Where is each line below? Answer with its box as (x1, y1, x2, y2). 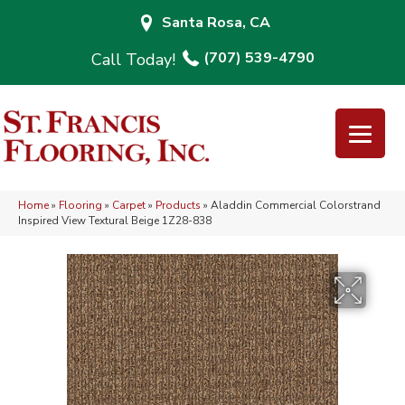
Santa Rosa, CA (161, 13, 270, 33)
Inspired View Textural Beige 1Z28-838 (18, 213, 212, 229)
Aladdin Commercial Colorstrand (211, 198, 381, 213)
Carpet (112, 198, 146, 213)
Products (155, 198, 201, 213)
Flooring (59, 198, 102, 213)
